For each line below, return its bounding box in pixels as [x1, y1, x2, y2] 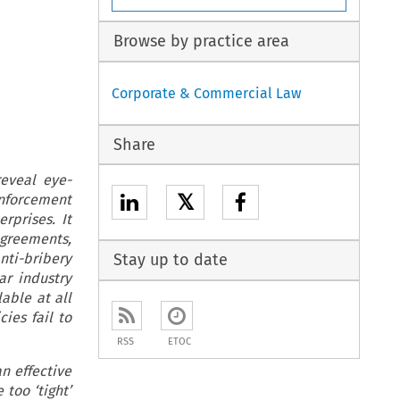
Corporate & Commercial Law [112, 84, 302, 102]
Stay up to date [112, 250, 228, 271]
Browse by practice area [112, 31, 289, 52]
